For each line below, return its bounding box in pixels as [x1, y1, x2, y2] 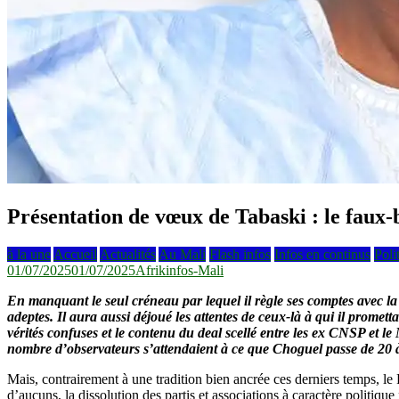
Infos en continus [274, 246, 370, 262]
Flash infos [209, 246, 271, 262]
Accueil [53, 246, 97, 262]
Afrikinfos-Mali [135, 262, 224, 278]
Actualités [100, 246, 156, 262]
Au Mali [159, 246, 206, 262]
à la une [7, 246, 51, 262]
